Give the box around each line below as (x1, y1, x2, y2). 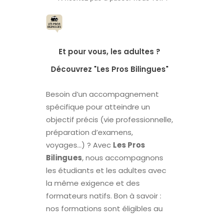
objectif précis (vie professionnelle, (46, 114, 173, 125)
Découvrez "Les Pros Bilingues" (50, 64, 169, 74)
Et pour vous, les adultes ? (59, 46, 160, 57)
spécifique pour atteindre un (46, 101, 150, 112)
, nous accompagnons (82, 152, 163, 163)
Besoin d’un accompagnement (46, 88, 159, 99)
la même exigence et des (46, 177, 140, 188)
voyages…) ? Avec (46, 139, 113, 150)
